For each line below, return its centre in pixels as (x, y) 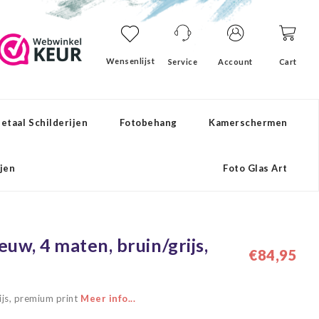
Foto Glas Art (255, 168)
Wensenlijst (130, 61)
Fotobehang (148, 122)
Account (235, 62)
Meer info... (108, 298)
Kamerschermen (248, 122)
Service (183, 62)
